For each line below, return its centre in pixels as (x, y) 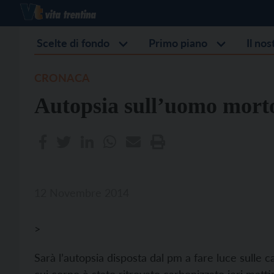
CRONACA (62, 78)
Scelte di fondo (73, 43)
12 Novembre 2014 (82, 193)
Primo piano (178, 43)
